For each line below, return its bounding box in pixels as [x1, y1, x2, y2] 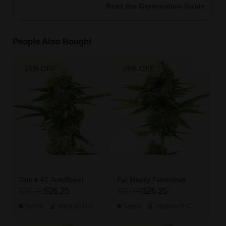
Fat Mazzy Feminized [117, 175, 186, 184]
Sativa [124, 202, 141, 210]
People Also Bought [12, 36, 92, 46]
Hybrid [25, 202, 43, 210]
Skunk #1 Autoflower [18, 175, 84, 184]
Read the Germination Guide [105, 2, 205, 10]
